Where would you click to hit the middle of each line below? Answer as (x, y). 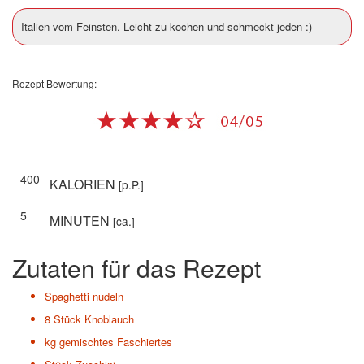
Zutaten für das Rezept (136, 268)
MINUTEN (81, 221)
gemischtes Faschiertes (116, 342)
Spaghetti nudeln (84, 297)
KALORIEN (84, 184)
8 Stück (63, 319)
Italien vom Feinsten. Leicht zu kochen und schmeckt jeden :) (167, 27)
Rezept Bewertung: (54, 84)
